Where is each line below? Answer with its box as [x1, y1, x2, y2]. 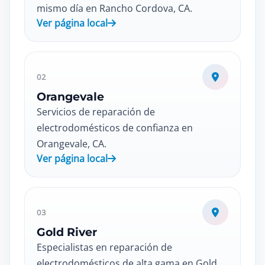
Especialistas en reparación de [37, 241, 172, 254]
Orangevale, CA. [37, 137, 106, 150]
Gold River [37, 225, 97, 239]
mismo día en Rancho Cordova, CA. [37, 2, 192, 15]
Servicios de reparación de [37, 105, 155, 118]
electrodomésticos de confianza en [37, 121, 193, 134]
